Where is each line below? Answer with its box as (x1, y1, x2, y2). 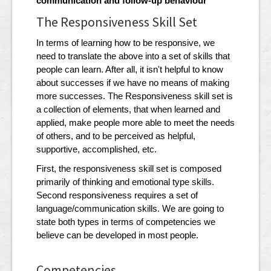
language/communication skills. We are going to (36, 203, 224, 214)
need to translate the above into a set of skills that (36, 51, 230, 62)
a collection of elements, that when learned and (36, 104, 220, 115)
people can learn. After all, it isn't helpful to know (36, 64, 223, 75)
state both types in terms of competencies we (36, 217, 215, 227)
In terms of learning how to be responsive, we (36, 38, 215, 48)
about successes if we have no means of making (36, 77, 229, 88)
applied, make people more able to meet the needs (36, 117, 235, 128)
